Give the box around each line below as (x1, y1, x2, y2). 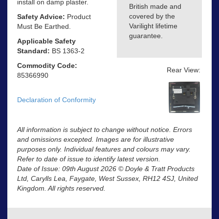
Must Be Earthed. (17, 22, 71, 30)
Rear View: (167, 66, 200, 74)
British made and (129, 2, 181, 11)
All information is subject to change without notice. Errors (17, 126, 192, 134)
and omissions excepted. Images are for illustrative (17, 135, 174, 144)
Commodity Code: (17, 61, 77, 69)
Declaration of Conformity (17, 95, 96, 104)
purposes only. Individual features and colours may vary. (17, 145, 191, 153)
